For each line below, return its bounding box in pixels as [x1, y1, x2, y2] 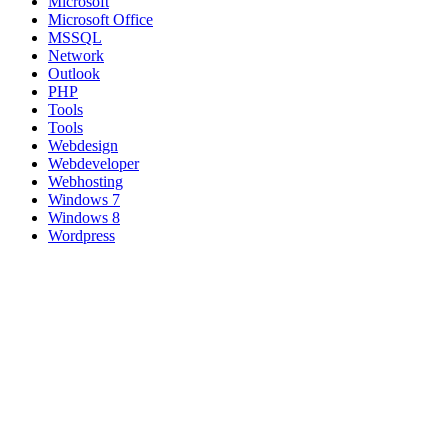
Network [48, 47, 104, 65]
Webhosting [48, 173, 123, 191]
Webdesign [48, 137, 118, 155]
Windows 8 [48, 209, 120, 227]
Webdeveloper [48, 155, 139, 173]
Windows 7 [48, 191, 120, 209]
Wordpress [48, 227, 115, 245]
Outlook [48, 65, 100, 83]
